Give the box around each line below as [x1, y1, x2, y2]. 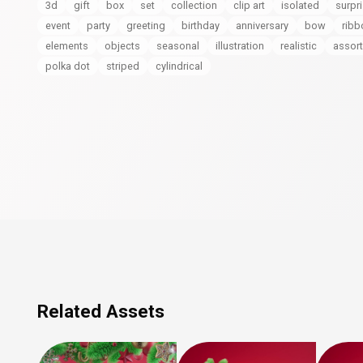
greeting [126, 19, 165, 32]
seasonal [156, 40, 199, 52]
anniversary [236, 19, 288, 32]
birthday [181, 19, 220, 32]
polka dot [45, 60, 90, 72]
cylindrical [156, 60, 203, 72]
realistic [280, 40, 317, 52]
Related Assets [37, 301, 164, 322]
